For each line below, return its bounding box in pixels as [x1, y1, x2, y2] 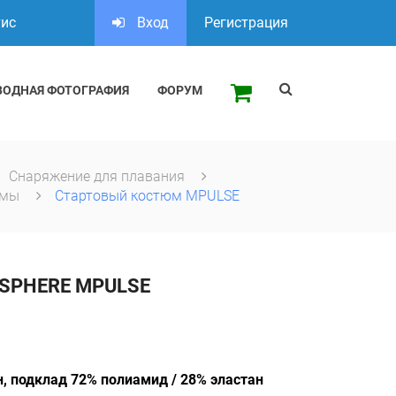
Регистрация [204, 14, 288, 31]
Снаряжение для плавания [8, 168, 188, 185]
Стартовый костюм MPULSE [54, 187, 240, 204]
